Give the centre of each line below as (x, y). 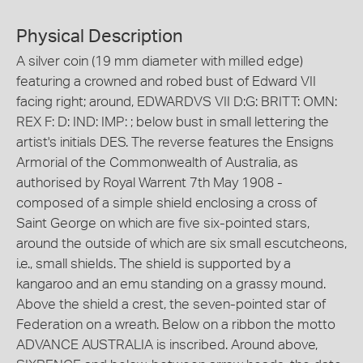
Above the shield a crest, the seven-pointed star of (171, 304)
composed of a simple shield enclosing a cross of (167, 203)
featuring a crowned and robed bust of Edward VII (166, 81)
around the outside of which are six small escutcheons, (181, 243)
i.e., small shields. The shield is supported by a (154, 263)
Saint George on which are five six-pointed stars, (163, 223)
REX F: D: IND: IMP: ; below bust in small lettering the (173, 122)
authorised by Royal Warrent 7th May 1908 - (149, 182)
